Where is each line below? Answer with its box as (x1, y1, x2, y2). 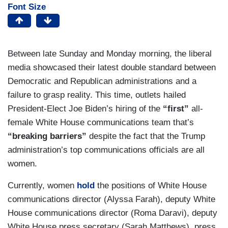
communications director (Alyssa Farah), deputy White (8, 194, 215, 205)
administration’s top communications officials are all (8, 145, 205, 155)
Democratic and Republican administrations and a (8, 76, 196, 87)
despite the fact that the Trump (89, 131, 205, 141)
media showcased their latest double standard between (8, 63, 216, 73)
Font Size (8, 2, 46, 12)
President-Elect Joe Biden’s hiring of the (8, 104, 160, 114)
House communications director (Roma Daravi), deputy (8, 208, 217, 218)
